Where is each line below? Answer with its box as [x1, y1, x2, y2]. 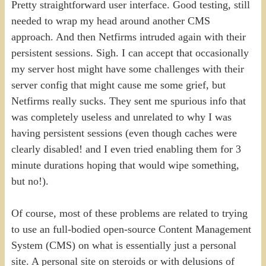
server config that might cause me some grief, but [11, 78, 226, 91]
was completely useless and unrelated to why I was [11, 110, 232, 123]
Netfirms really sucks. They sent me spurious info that [11, 94, 246, 107]
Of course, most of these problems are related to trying [11, 207, 248, 219]
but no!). [11, 175, 49, 187]
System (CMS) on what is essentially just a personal [11, 239, 236, 251]
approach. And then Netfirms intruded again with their [11, 30, 246, 43]
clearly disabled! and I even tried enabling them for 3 [11, 142, 241, 155]
